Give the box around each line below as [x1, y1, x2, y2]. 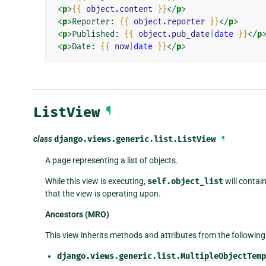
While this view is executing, [45, 176, 147, 186]
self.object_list [147, 176, 223, 186]
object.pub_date [138, 29, 210, 40]
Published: [71, 29, 124, 40]
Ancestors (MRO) [45, 209, 109, 219]
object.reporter [133, 17, 205, 27]
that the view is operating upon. [45, 188, 161, 198]
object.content [85, 4, 153, 15]
